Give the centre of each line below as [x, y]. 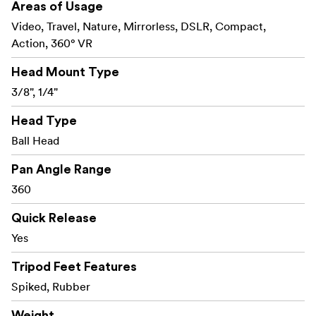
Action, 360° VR [52, 43]
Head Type [44, 121]
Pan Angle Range [61, 170]
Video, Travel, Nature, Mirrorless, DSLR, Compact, [139, 26]
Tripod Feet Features [74, 267]
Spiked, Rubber [51, 287]
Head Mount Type [65, 72]
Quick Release [54, 218]
